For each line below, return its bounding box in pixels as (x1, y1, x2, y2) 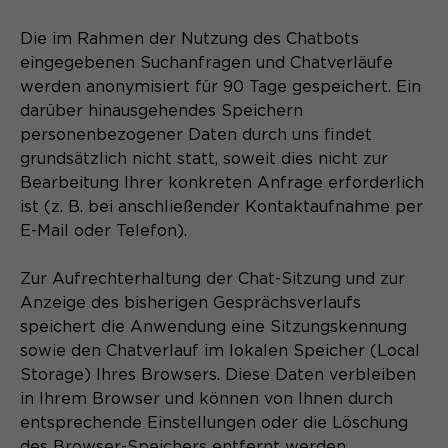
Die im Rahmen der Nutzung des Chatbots (20, 30, 359, 47)
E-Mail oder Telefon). (20, 222, 187, 239)
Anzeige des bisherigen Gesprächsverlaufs (20, 294, 361, 311)
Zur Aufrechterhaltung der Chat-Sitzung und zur (20, 270, 405, 287)
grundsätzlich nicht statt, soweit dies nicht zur (20, 150, 388, 167)
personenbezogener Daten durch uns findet (20, 126, 372, 143)
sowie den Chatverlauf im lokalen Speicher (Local (20, 342, 420, 359)
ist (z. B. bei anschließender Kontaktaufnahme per (20, 198, 423, 215)
